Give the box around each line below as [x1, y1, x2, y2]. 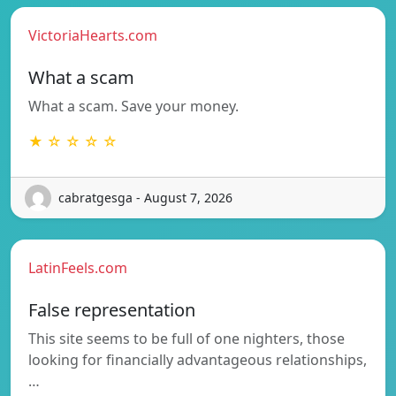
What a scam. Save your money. [28, 95, 239, 116]
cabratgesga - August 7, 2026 [58, 189, 232, 207]
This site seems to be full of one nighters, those [28, 328, 345, 348]
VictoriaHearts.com [28, 25, 157, 45]
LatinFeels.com [28, 257, 127, 278]
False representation [28, 297, 195, 322]
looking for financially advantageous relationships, [28, 349, 367, 369]
